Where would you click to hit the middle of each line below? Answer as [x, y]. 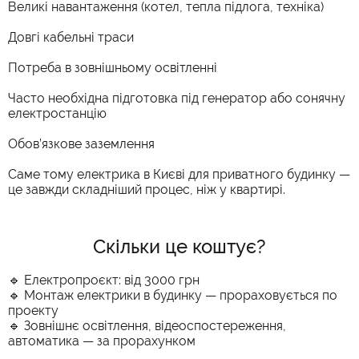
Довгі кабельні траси [71, 37]
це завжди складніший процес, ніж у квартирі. [147, 189]
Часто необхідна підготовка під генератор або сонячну [177, 98]
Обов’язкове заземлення [81, 143]
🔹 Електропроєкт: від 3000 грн [104, 280]
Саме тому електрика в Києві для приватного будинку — [179, 174]
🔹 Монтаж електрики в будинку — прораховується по [173, 295]
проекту [33, 310]
